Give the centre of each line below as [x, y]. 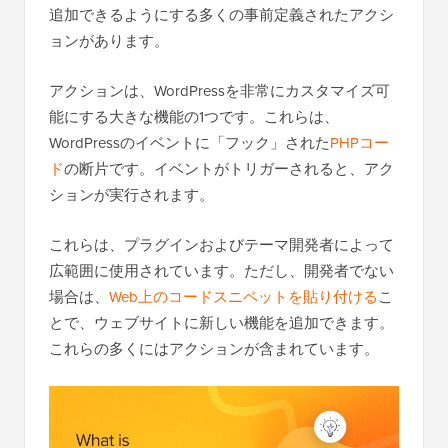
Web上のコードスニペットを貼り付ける [243, 297]
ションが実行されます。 [131, 195]
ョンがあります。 [109, 41]
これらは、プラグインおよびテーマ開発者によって [221, 245]
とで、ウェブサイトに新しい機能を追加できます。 [221, 323]
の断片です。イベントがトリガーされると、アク [229, 169]
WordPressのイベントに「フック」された [189, 143]
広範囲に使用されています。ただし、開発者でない [221, 271]
